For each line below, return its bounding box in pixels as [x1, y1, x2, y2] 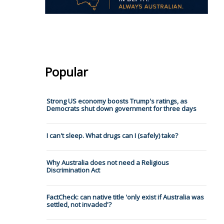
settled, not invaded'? [46, 200, 111, 209]
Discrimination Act [46, 165, 100, 175]
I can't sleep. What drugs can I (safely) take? [46, 131, 178, 140]
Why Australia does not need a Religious [46, 158, 169, 167]
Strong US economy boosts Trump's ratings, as [46, 96, 187, 106]
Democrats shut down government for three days [46, 104, 196, 113]
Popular [44, 63, 88, 80]
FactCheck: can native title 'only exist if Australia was [46, 192, 204, 202]
